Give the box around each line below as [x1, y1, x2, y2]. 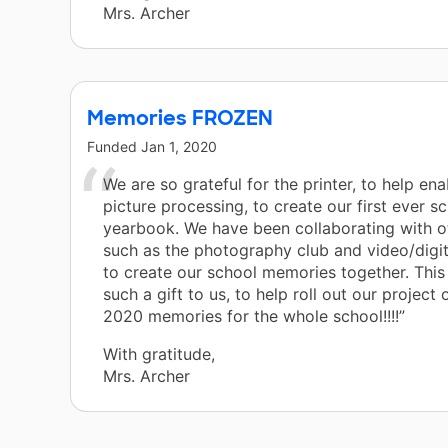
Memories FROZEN [87, 105, 273, 132]
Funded [87, 138, 141, 156]
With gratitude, [103, 344, 215, 365]
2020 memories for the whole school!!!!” [103, 306, 405, 327]
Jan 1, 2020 [141, 138, 217, 156]
